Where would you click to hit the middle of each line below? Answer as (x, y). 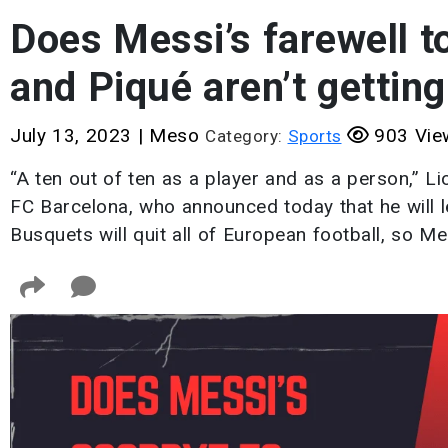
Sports (314, 136)
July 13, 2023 (74, 135)
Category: (246, 136)
